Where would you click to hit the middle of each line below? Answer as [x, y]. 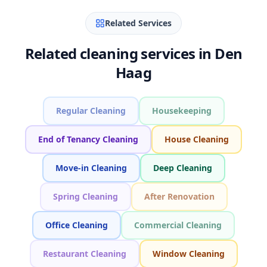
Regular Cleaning [91, 111]
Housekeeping [181, 111]
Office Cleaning [77, 225]
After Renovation [179, 196]
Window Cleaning [188, 254]
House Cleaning [197, 139]
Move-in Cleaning [91, 168]
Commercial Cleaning [178, 225]
